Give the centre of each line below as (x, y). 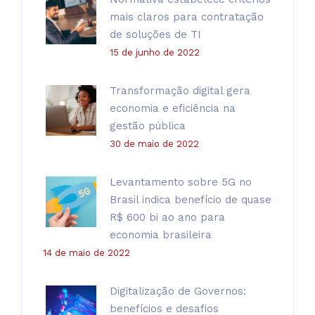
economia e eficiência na (173, 108)
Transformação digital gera (180, 90)
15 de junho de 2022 (155, 52)
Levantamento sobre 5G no (181, 182)
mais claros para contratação (187, 17)
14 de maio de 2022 (86, 252)
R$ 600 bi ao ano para (167, 217)
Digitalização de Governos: (178, 291)
